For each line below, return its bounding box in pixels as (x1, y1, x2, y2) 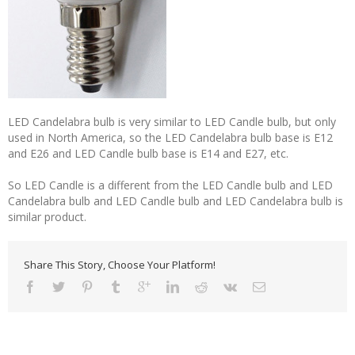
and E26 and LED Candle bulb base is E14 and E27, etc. (8, 146, 288, 162)
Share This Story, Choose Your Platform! (24, 258, 216, 273)
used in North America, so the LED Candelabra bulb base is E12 (8, 130, 333, 146)
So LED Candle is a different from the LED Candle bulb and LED (8, 177, 333, 193)
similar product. (8, 209, 86, 225)
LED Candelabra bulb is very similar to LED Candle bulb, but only (8, 114, 336, 130)
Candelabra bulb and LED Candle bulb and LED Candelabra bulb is (8, 193, 343, 209)
